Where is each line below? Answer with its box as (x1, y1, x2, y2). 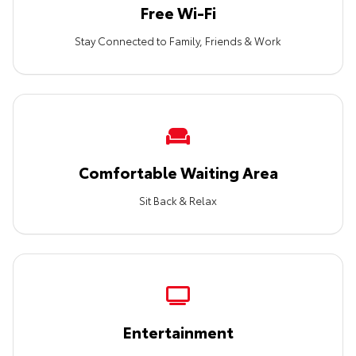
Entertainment (122, 320, 234, 342)
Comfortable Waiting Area (78, 161, 278, 183)
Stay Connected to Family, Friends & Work (75, 33, 281, 48)
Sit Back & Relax (139, 192, 217, 207)
